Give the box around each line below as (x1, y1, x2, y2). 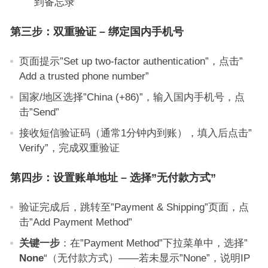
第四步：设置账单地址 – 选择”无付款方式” (10, 172, 216, 184)
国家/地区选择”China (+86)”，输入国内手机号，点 (19, 92, 245, 102)
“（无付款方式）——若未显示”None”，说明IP (43, 252, 250, 263)
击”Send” (19, 106, 59, 117)
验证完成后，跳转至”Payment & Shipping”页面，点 (19, 202, 249, 212)
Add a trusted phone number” (19, 71, 149, 81)
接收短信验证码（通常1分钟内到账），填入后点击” (19, 127, 252, 138)
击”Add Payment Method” (19, 217, 132, 227)
